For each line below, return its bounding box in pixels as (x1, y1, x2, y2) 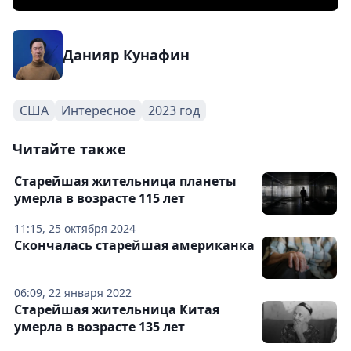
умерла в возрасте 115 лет (14, 190, 185, 207)
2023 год (148, 102, 200, 119)
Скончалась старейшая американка (14, 237, 255, 254)
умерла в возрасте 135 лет (14, 318, 185, 335)
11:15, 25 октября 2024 (14, 221, 136, 236)
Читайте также (13, 139, 126, 158)
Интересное (61, 102, 136, 119)
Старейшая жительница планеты (14, 172, 237, 190)
